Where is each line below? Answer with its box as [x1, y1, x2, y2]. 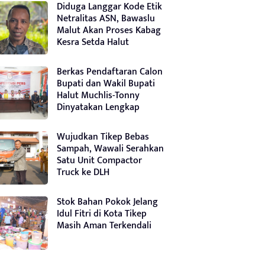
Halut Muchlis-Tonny [57, 87, 140, 104]
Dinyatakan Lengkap [57, 99, 140, 115]
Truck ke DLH [57, 164, 109, 180]
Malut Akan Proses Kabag [57, 22, 161, 38]
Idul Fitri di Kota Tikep [57, 205, 147, 222]
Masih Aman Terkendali [57, 217, 151, 234]
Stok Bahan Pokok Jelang [57, 193, 158, 210]
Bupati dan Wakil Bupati [57, 75, 155, 92]
